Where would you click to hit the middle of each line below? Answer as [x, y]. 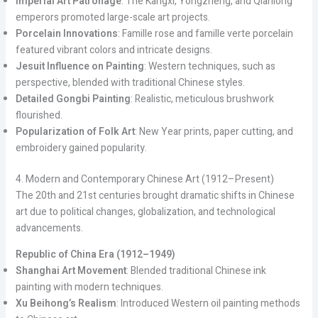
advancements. [49, 229]
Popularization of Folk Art [75, 132]
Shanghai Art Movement [71, 271]
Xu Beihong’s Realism [66, 304]
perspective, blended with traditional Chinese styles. [130, 83]
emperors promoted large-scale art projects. [113, 18]
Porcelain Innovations [66, 34]
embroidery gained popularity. [81, 148]
